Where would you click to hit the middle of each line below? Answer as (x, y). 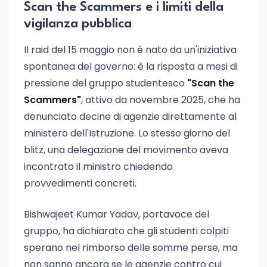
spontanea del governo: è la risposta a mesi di (131, 66)
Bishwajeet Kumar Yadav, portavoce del (117, 214)
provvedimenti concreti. (80, 183)
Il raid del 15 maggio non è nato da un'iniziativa (130, 50)
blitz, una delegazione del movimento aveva (126, 150)
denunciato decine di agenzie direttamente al (130, 117)
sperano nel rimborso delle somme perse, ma (131, 248)
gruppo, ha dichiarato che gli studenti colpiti (126, 231)
